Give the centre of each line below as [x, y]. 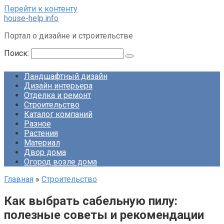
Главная [19, 179]
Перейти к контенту [41, 9]
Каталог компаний [58, 114]
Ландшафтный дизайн [66, 76]
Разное [37, 124]
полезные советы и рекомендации [104, 215]
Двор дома [45, 152]
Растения [41, 133]
